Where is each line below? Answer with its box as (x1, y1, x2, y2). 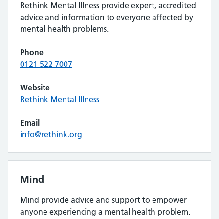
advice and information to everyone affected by (20, 12, 193, 22)
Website (20, 83, 50, 92)
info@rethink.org (20, 130, 82, 139)
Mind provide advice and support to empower (20, 195, 187, 205)
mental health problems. (20, 24, 109, 34)
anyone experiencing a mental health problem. (20, 207, 190, 217)
